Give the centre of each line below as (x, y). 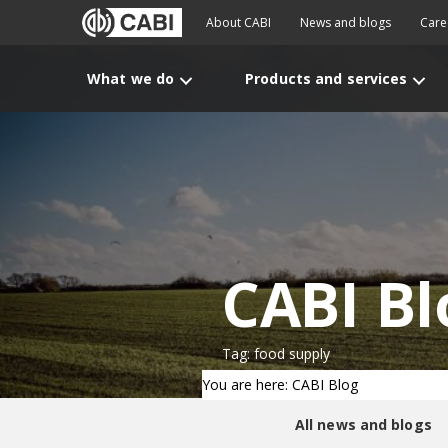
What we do (131, 78)
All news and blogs (363, 424)
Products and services (326, 78)
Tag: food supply (276, 353)
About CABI (238, 22)
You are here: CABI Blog (280, 384)
